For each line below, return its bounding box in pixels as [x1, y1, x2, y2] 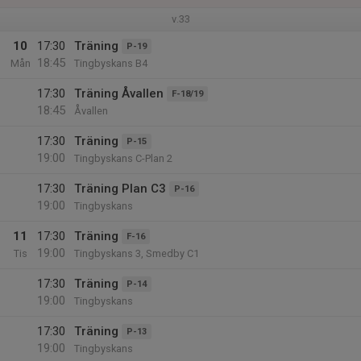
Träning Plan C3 [74, 181, 166, 196]
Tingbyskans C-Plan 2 [74, 152, 172, 164]
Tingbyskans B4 [74, 57, 147, 69]
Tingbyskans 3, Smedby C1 [74, 247, 199, 259]
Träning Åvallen [74, 86, 164, 101]
